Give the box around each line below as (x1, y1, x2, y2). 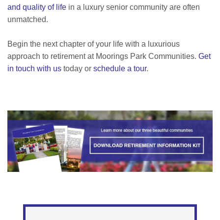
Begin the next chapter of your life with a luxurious (7, 40, 180, 49)
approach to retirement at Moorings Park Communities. (7, 52, 198, 61)
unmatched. (7, 15, 48, 24)
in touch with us (7, 64, 61, 73)
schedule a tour (93, 64, 146, 73)
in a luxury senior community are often (66, 3, 200, 12)
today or (61, 64, 93, 73)
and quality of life (7, 3, 66, 12)
